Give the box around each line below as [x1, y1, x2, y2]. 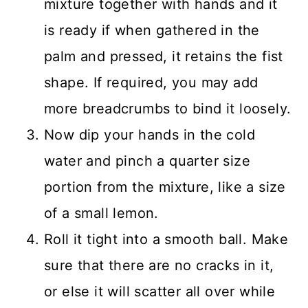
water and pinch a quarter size [44, 153, 250, 170]
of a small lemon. [44, 205, 159, 222]
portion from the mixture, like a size [44, 179, 286, 196]
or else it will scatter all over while [44, 283, 276, 300]
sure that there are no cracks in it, [44, 257, 274, 274]
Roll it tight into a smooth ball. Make [44, 231, 289, 248]
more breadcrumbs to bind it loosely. [44, 100, 291, 118]
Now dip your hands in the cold [44, 126, 255, 144]
